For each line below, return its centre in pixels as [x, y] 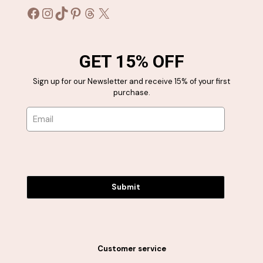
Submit [126, 187]
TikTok [75, 12]
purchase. [131, 93]
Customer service [131, 249]
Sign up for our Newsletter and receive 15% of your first [131, 82]
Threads [109, 12]
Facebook [58, 12]
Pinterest [97, 12]
